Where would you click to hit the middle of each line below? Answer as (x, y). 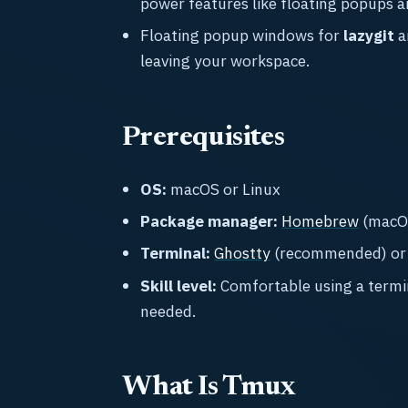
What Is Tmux (209, 388)
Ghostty (242, 253)
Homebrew (320, 221)
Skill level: (178, 285)
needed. (168, 311)
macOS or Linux (224, 189)
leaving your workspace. (225, 61)
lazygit (369, 36)
